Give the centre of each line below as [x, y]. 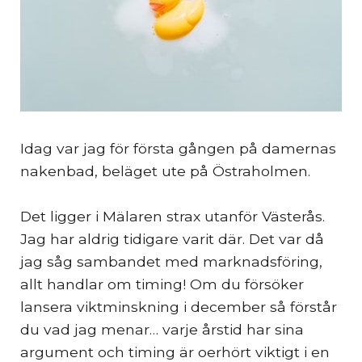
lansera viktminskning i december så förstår [179, 307]
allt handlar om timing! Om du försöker [162, 284]
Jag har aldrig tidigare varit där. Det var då [172, 239]
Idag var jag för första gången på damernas [178, 149]
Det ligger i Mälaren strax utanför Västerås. [173, 217]
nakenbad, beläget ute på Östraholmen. [165, 171]
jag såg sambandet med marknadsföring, [171, 262]
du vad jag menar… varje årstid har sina [162, 330]
